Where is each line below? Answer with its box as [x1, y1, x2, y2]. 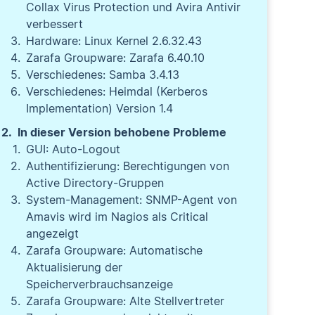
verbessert [26, 17, 84, 31]
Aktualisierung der [26, 260, 123, 274]
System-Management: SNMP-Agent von [26, 193, 238, 207]
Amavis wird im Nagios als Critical [26, 210, 209, 224]
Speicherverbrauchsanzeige [26, 277, 174, 291]
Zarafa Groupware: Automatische [26, 243, 203, 257]
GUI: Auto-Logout [26, 142, 121, 156]
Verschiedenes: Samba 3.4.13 [26, 67, 180, 82]
